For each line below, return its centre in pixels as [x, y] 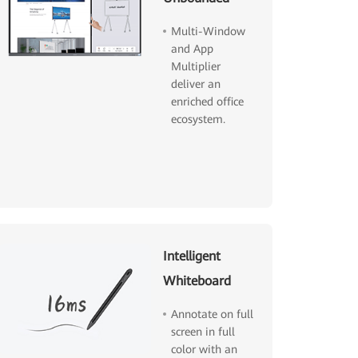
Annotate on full [213, 314]
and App [193, 49]
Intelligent [192, 257]
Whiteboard [197, 281]
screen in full [203, 332]
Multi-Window [209, 32]
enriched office [208, 102]
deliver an [196, 84]
